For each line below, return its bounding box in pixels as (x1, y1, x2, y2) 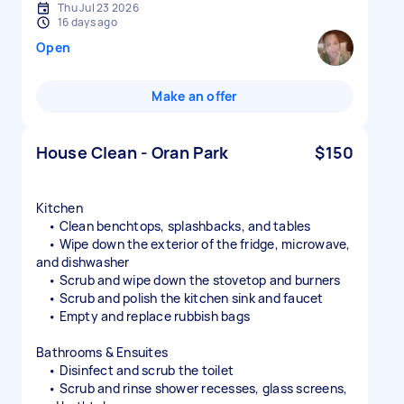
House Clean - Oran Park (36, 142, 229, 163)
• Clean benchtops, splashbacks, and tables (36, 217, 311, 234)
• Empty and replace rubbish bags (36, 308, 250, 325)
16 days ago (58, 14, 117, 30)
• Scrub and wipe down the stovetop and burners (36, 271, 341, 289)
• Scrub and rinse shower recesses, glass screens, (36, 380, 348, 397)
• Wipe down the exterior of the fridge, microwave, (36, 235, 351, 252)
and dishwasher (36, 253, 130, 271)
